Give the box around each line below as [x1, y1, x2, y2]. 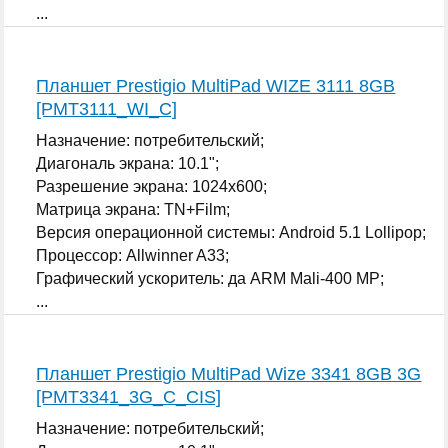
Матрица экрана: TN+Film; [36, 200, 231, 218]
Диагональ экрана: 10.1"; [36, 154, 220, 172]
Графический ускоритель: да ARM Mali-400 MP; [36, 269, 385, 287]
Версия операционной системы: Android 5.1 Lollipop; [36, 223, 427, 241]
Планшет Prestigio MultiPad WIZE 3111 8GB [36, 75, 396, 96]
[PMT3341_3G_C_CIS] [36, 386, 222, 407]
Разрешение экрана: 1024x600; [36, 177, 268, 195]
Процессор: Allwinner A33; [36, 246, 230, 264]
